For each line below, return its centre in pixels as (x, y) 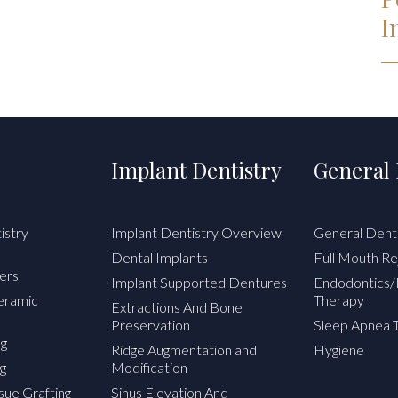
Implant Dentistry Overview (196, 233)
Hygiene (339, 350)
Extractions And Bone (177, 307)
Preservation (151, 325)
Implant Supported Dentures (199, 283)
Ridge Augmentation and (184, 350)
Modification (149, 368)
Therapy (339, 300)
